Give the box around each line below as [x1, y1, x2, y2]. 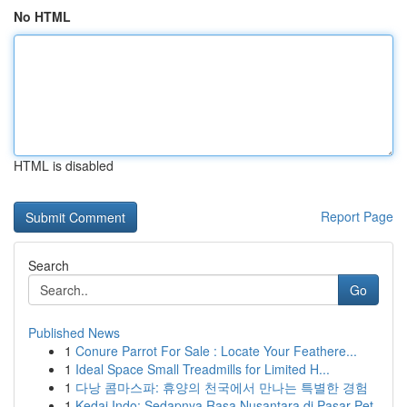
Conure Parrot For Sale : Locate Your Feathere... [75, 342, 357, 360]
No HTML [14, 7, 71, 25]
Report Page [321, 207, 393, 225]
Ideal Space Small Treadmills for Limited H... [75, 360, 330, 378]
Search [28, 256, 69, 274]
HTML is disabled [14, 156, 114, 174]
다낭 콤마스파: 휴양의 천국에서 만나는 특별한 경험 [75, 378, 368, 396]
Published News [28, 323, 120, 342]
